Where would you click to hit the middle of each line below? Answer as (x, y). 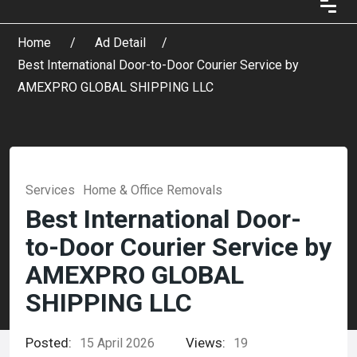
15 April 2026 (117, 343)
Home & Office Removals (153, 190)
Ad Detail (120, 43)
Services (50, 190)
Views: (206, 343)
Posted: (49, 343)
